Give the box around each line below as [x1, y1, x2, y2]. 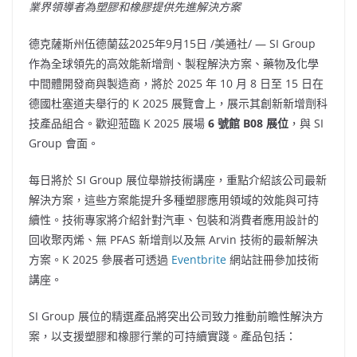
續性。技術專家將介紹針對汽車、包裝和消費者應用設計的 [29, 212, 319, 227]
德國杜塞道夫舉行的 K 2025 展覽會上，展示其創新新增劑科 [29, 96, 328, 111]
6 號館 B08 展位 [208, 116, 288, 131]
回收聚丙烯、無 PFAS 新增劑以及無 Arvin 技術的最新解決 [29, 232, 318, 247]
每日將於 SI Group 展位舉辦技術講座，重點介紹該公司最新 [29, 172, 327, 187]
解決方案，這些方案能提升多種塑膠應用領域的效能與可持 [29, 192, 319, 207]
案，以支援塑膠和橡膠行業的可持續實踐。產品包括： [29, 328, 296, 343]
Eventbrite [171, 252, 226, 267]
